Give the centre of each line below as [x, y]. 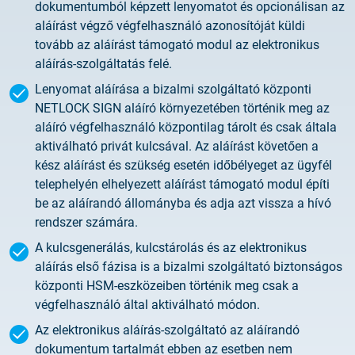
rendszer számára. [86, 222]
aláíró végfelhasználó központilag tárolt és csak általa [186, 127]
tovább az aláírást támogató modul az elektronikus [177, 45]
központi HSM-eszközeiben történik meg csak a [167, 286]
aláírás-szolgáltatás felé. [103, 64]
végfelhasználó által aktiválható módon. [147, 305]
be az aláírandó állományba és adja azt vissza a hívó [183, 203]
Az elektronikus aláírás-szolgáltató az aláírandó [167, 330]
